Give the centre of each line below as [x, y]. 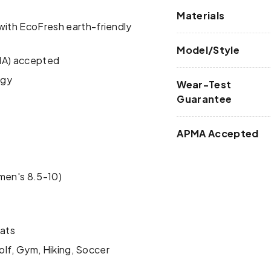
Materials [201, 16]
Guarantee [204, 99]
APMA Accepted [218, 134]
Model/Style [208, 50]
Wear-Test [204, 85]
